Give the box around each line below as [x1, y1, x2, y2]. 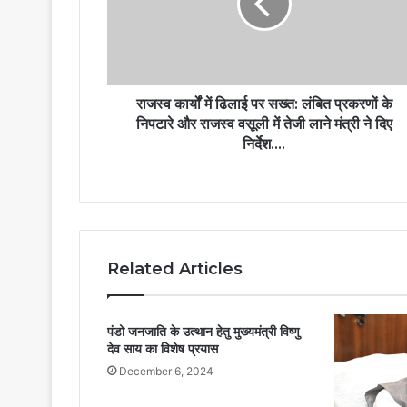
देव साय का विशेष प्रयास [107, 341, 218, 358]
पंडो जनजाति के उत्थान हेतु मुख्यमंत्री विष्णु [107, 323, 300, 341]
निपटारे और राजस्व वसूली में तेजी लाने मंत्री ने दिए [135, 115, 392, 134]
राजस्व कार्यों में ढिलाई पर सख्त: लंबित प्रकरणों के [135, 95, 392, 114]
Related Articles [107, 259, 243, 280]
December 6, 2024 [119, 364, 213, 379]
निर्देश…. [243, 135, 285, 154]
